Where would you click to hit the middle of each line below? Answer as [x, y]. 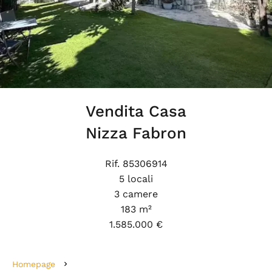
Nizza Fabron [136, 133]
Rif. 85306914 [136, 164]
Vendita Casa [136, 111]
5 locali [136, 179]
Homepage [34, 264]
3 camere [136, 194]
